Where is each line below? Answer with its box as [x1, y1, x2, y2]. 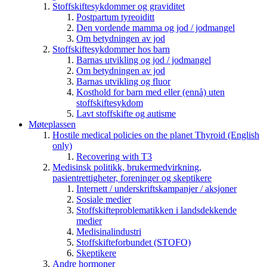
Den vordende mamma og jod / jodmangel [76, 22, 235, 33]
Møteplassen [29, 119, 76, 129]
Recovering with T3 [76, 151, 152, 162]
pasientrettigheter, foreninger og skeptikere [52, 172, 212, 183]
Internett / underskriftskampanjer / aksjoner [76, 183, 237, 194]
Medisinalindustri [76, 226, 141, 237]
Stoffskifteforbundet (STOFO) [76, 237, 191, 247]
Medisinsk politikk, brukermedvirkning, [52, 162, 201, 172]
